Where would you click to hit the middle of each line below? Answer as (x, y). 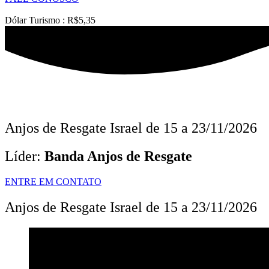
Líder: (25, 156)
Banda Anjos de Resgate (118, 156)
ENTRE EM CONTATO (53, 181)
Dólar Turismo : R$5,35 (50, 20)
